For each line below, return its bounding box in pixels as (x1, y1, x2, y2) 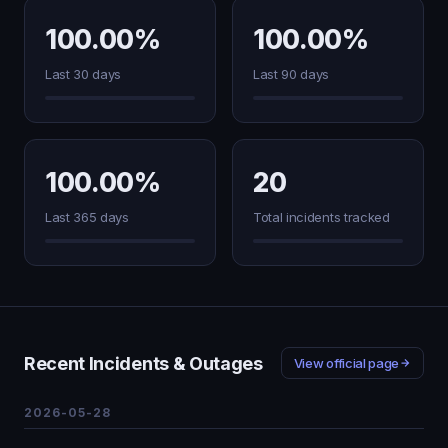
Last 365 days (45, 209, 129, 225)
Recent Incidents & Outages (24, 352, 263, 374)
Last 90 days (253, 66, 330, 82)
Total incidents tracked (253, 209, 390, 225)
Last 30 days (45, 66, 122, 82)
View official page (293, 355, 399, 371)
